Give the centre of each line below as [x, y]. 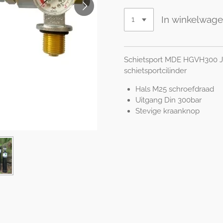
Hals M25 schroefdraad [174, 89]
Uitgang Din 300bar [168, 100]
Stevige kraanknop [167, 111]
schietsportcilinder [155, 70]
